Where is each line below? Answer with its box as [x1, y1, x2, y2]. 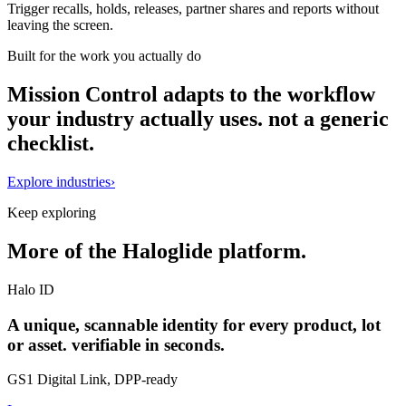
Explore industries [7, 174, 111, 190]
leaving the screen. [7, 17, 113, 34]
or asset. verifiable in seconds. [7, 334, 225, 354]
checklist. [7, 131, 94, 156]
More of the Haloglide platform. [7, 239, 306, 264]
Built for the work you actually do [7, 48, 201, 64]
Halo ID [7, 281, 54, 297]
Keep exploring [7, 205, 96, 221]
